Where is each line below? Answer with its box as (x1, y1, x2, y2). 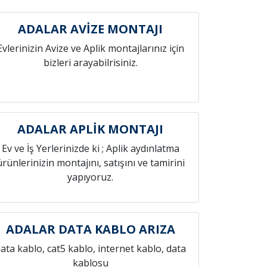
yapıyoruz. (67, 170, 114, 184)
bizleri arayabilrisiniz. (43, 56, 138, 69)
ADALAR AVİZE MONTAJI (18, 21, 163, 37)
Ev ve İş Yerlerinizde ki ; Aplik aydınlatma (1, 142, 179, 155)
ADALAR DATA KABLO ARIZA (5, 221, 175, 237)
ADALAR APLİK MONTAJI (17, 121, 164, 137)
